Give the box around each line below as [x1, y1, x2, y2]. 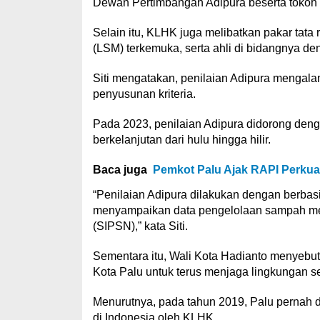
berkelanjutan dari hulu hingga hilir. [92, 134, 271, 146]
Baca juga [92, 164, 147, 176]
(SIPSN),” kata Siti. [92, 220, 188, 232]
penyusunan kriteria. [92, 88, 196, 100]
